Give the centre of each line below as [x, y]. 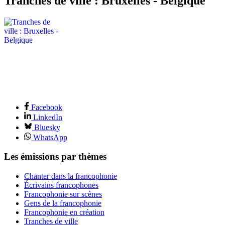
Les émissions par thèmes [55, 157]
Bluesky [47, 127]
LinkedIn [48, 117]
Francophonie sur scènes [63, 194]
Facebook [47, 107]
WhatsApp [50, 137]
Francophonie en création [64, 212]
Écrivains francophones [61, 185]
